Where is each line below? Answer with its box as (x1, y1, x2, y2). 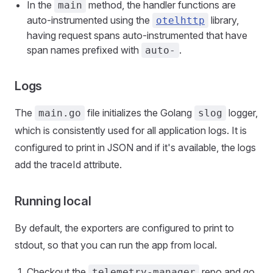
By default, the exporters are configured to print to (15, 221, 234, 234)
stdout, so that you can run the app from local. (15, 238, 217, 251)
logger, (226, 106, 258, 119)
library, (208, 13, 239, 26)
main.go (38, 107, 81, 119)
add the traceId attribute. (15, 158, 122, 171)
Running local (15, 193, 91, 208)
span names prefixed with (27, 43, 141, 56)
